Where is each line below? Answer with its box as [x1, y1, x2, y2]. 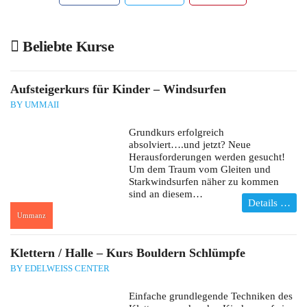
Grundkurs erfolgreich [128, 127, 224, 138]
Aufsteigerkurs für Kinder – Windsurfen [10, 82, 226, 97]
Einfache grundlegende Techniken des [128, 291, 293, 302]
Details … [248, 197, 291, 209]
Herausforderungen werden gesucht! [128, 151, 285, 163]
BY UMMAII [10, 99, 59, 110]
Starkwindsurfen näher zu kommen [128, 176, 279, 188]
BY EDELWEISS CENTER [10, 263, 110, 274]
